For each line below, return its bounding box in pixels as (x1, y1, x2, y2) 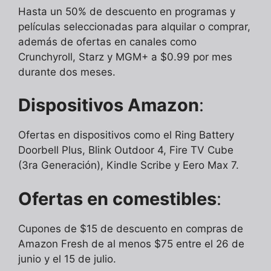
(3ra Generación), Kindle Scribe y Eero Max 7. (18, 159, 239, 172)
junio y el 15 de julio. (18, 252, 116, 265)
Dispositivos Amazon (18, 94, 199, 116)
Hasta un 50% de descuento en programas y (18, 5, 235, 18)
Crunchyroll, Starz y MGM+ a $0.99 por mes (18, 50, 232, 63)
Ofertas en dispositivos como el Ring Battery (18, 129, 234, 142)
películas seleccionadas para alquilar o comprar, (18, 20, 250, 33)
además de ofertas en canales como (18, 35, 197, 48)
